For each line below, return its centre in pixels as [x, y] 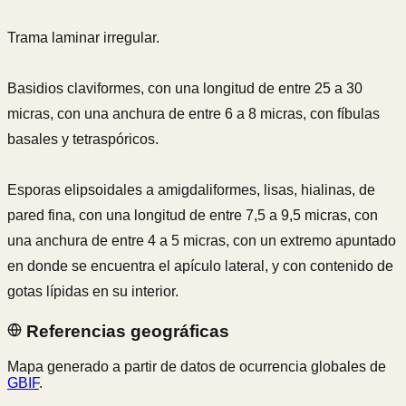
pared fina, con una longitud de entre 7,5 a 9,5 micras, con [193, 216]
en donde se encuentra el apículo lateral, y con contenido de [200, 266]
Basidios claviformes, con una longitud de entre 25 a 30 [185, 89]
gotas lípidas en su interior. [93, 292]
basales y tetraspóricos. [83, 140]
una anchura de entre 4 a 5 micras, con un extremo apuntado [202, 241]
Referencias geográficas [126, 331]
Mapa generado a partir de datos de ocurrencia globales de [197, 366]
